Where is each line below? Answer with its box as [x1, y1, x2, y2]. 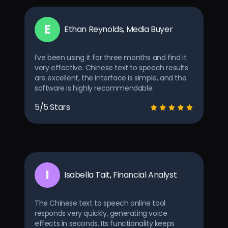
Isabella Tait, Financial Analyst [64, 168, 177, 181]
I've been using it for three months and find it [35, 52, 187, 63]
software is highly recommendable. [35, 82, 154, 93]
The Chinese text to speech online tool [35, 197, 165, 208]
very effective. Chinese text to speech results [35, 62, 188, 73]
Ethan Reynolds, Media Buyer [64, 23, 173, 35]
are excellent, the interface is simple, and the [35, 72, 187, 83]
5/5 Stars [35, 101, 70, 113]
